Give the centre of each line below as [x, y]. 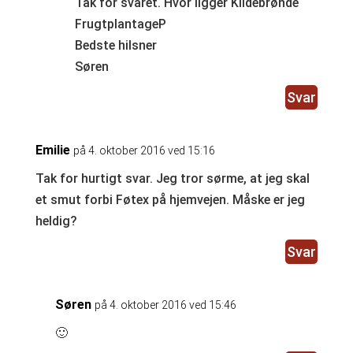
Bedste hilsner [115, 46]
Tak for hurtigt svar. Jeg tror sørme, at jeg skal [172, 179]
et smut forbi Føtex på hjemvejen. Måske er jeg [170, 200]
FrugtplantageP [120, 24]
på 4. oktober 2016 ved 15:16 [144, 151]
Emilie [52, 150]
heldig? [56, 221]
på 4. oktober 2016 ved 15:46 [165, 305]
